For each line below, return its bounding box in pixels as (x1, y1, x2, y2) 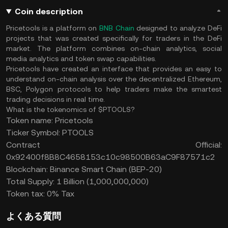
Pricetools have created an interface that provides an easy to (6, 65, 222, 73)
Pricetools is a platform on (6, 24, 99, 32)
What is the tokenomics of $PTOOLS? (6, 105, 135, 113)
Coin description (14, 7, 83, 16)
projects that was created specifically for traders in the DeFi (6, 34, 222, 42)
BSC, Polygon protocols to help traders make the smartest (6, 85, 222, 93)
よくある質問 (6, 211, 61, 221)
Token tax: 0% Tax (6, 189, 74, 198)
